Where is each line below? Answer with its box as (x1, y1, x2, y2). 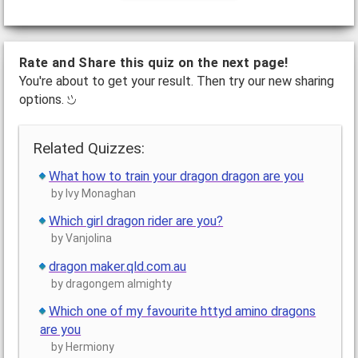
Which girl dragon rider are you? (49, 213, 224, 229)
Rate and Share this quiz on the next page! (18, 54, 288, 70)
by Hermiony (51, 340, 115, 353)
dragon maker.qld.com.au (49, 258, 187, 274)
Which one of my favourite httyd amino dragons (49, 303, 316, 319)
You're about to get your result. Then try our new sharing (18, 73, 334, 89)
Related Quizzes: (33, 138, 145, 157)
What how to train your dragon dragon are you (49, 169, 304, 185)
